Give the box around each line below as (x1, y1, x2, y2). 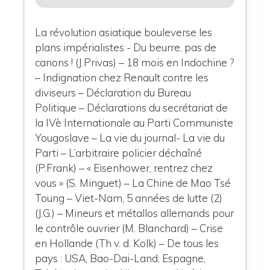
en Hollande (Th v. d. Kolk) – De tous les (35, 237, 219, 250)
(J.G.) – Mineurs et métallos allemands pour (35, 207, 234, 220)
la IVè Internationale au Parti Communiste (35, 116, 234, 130)
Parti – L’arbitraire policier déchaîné (35, 146, 202, 160)
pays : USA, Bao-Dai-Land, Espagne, (35, 252, 206, 265)
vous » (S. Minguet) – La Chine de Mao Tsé (35, 177, 231, 190)
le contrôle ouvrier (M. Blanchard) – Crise (35, 222, 224, 235)
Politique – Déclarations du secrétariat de (35, 101, 228, 115)
